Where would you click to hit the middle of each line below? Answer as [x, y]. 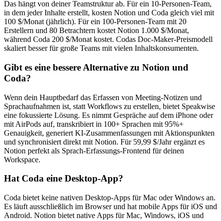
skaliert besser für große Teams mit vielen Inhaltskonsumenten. [101, 48]
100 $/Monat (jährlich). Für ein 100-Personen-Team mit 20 [95, 22]
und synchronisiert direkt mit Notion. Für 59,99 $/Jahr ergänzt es [104, 142]
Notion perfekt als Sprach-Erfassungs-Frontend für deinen [94, 150]
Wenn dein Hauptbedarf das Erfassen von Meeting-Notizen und [103, 97]
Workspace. [22, 159]
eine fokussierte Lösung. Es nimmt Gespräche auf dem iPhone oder [109, 115]
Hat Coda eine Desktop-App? [64, 179]
